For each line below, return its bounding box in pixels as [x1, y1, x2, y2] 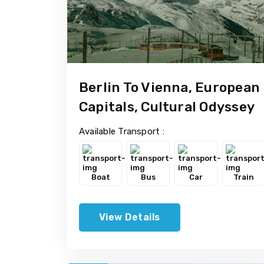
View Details [99, 211, 160, 223]
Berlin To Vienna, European [79, 78, 260, 95]
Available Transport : [79, 126, 164, 137]
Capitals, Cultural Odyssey [79, 98, 255, 115]
